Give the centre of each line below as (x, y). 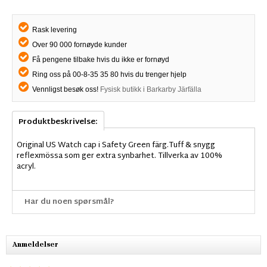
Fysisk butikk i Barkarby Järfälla (151, 89)
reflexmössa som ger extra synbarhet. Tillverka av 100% (119, 156)
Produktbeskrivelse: (58, 122)
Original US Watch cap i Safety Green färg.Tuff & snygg (116, 145)
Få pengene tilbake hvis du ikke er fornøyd (100, 59)
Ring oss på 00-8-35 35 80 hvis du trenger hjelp (108, 74)
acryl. (26, 167)
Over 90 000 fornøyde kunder (79, 44)
